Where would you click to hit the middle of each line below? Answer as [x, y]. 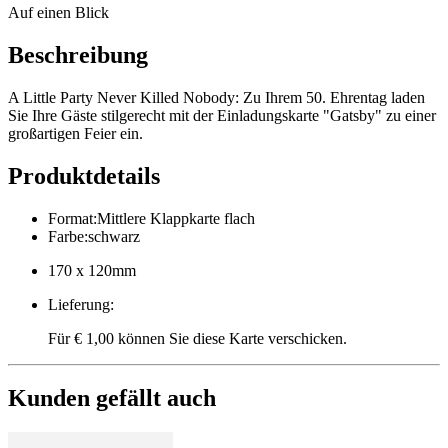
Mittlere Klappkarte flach [176, 218]
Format [70, 218]
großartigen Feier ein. [75, 133]
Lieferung [79, 304]
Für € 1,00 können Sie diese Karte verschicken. [197, 338]
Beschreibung [78, 54]
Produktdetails [84, 175]
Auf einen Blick [58, 12]
